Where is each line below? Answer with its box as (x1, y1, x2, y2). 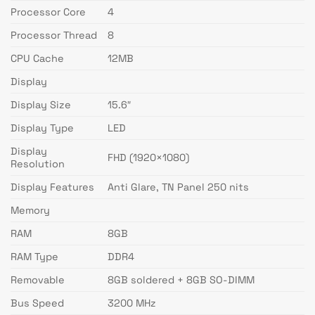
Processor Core (11, 6, 86, 19)
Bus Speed (11, 297, 64, 310)
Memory (11, 204, 50, 217)
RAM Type (11, 250, 58, 264)
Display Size (11, 98, 71, 112)
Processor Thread (11, 29, 97, 42)
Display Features (11, 181, 94, 194)
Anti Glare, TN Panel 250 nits (108, 181, 250, 194)
